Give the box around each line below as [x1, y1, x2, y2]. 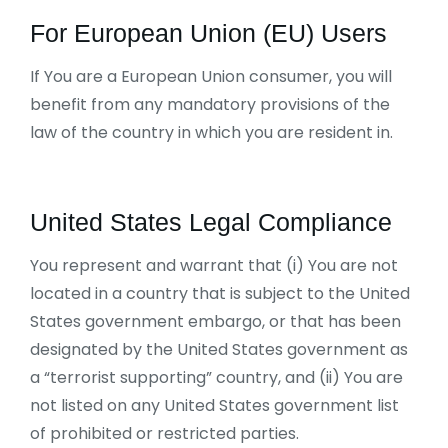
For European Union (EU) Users [30, 19, 387, 47]
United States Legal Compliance [30, 208, 392, 236]
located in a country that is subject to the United [30, 282, 410, 305]
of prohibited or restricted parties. [30, 422, 299, 445]
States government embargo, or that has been [30, 310, 401, 333]
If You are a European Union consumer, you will [30, 65, 392, 88]
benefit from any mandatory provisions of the [30, 93, 390, 116]
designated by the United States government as [30, 338, 408, 361]
